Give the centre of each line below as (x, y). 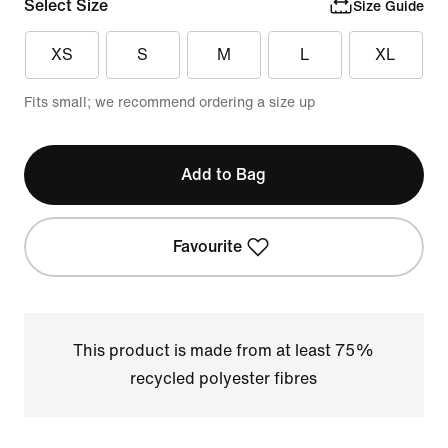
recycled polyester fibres (224, 378)
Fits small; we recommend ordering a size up (169, 102)
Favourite (208, 246)
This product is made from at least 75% (224, 350)
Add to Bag (224, 174)
